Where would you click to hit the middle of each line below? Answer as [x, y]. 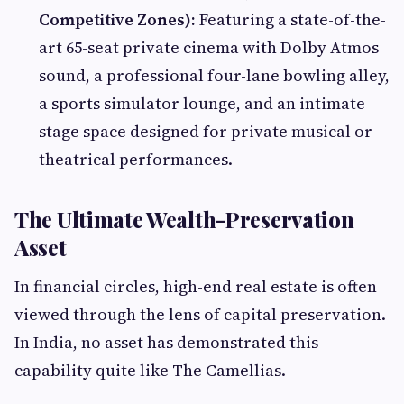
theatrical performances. [136, 160]
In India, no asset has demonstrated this [166, 343]
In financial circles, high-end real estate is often [196, 287]
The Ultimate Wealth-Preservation [184, 220]
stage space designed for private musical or [206, 132]
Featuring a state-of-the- [291, 20]
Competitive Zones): [117, 20]
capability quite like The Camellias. [150, 371]
